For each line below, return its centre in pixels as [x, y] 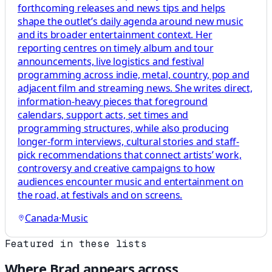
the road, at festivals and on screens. [100, 195]
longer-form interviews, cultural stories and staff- [129, 141]
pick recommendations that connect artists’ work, [130, 155]
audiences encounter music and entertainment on [131, 181]
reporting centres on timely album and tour [116, 48]
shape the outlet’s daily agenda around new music [131, 21]
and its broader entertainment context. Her [115, 34]
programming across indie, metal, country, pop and [134, 74]
